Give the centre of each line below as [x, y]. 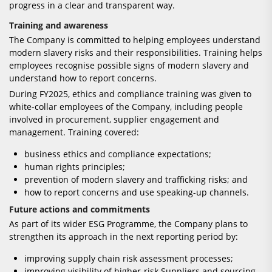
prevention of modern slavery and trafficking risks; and [136, 180]
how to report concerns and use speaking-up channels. [137, 192]
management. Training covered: [74, 132]
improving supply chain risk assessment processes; [129, 259]
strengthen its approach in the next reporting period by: [124, 237]
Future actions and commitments [80, 209]
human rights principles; [75, 167]
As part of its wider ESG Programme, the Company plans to [128, 224]
